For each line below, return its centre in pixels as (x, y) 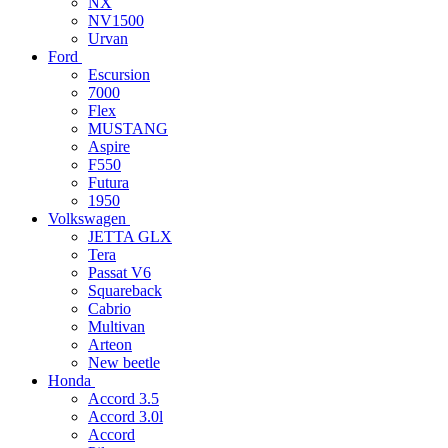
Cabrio (109, 308)
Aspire (109, 146)
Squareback (125, 290)
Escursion (119, 74)
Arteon (110, 344)
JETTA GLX (130, 236)
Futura (108, 182)
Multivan (116, 326)
